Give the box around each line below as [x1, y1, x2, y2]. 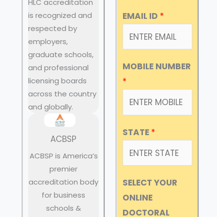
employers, [28, 36, 68, 46]
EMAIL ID [123, 10, 160, 22]
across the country [28, 88, 96, 99]
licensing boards [28, 75, 87, 86]
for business [42, 189, 85, 200]
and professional [28, 62, 89, 73]
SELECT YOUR [123, 177, 177, 189]
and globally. [28, 101, 73, 112]
